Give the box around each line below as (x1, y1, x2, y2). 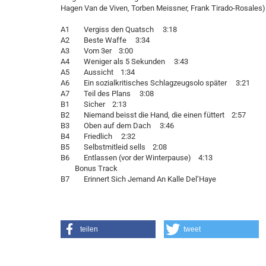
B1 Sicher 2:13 (61, 100, 126, 109)
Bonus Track (61, 164, 125, 173)
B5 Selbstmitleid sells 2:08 (61, 142, 167, 151)
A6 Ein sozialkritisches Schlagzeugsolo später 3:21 (61, 78, 250, 87)
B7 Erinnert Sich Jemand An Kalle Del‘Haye (61, 175, 216, 183)
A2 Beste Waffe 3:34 (61, 36, 150, 45)
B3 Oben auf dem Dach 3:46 (61, 121, 174, 130)
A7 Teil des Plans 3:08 (61, 89, 154, 98)
